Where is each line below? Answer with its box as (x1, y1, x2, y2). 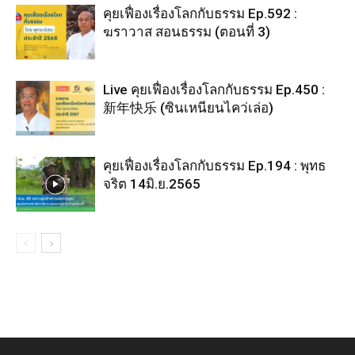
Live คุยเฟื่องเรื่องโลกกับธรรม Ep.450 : (103, 82, 325, 98)
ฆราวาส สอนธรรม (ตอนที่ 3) (103, 24, 270, 40)
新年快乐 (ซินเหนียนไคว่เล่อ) (103, 100, 273, 116)
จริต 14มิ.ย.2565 (103, 176, 200, 193)
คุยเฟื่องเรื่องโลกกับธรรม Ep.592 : (103, 6, 297, 22)
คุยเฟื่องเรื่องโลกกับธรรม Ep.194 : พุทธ (103, 158, 326, 174)
